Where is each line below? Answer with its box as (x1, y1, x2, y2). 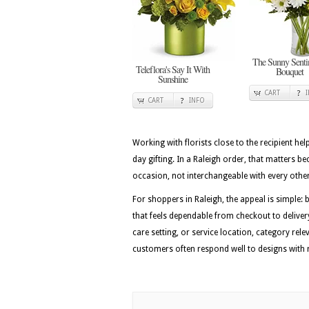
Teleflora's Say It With (136, 63, 210, 76)
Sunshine (158, 72, 188, 86)
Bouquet (275, 65, 303, 78)
